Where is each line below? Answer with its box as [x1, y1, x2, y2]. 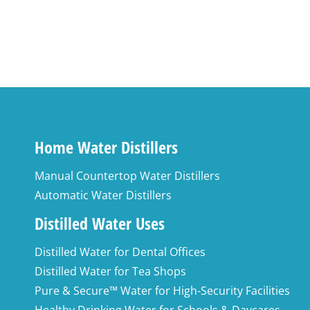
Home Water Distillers [35, 136, 178, 159]
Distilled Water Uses [35, 212, 165, 235]
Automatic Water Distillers [35, 188, 172, 203]
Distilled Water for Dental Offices [35, 244, 206, 260]
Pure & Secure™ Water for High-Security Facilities [35, 283, 290, 299]
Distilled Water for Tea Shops [35, 264, 186, 280]
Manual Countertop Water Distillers [35, 168, 220, 184]
